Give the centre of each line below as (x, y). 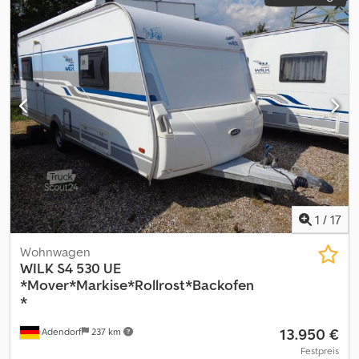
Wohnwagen (55, 252)
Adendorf (61, 331)
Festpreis (320, 351)
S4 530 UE (89, 268)
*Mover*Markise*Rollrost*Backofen (137, 285)
